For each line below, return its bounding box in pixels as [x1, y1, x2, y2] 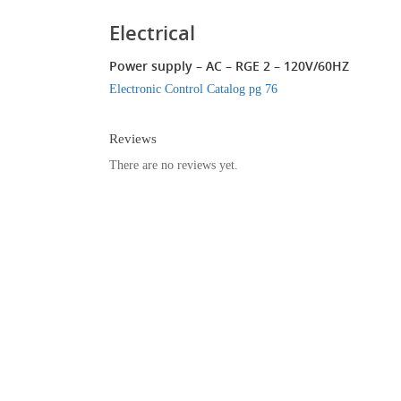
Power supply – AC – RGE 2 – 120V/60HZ [109, 57, 349, 74]
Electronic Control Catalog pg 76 [109, 82, 277, 96]
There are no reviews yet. [109, 158, 238, 172]
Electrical [109, 19, 195, 46]
